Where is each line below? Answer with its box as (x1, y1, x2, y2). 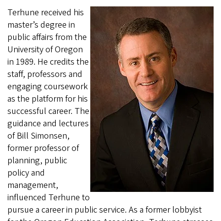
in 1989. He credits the (7, 56, 89, 68)
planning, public (7, 154, 67, 167)
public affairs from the (7, 31, 87, 43)
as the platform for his (7, 93, 88, 105)
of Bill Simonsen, (7, 130, 70, 142)
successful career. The (7, 105, 89, 117)
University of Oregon (7, 43, 83, 56)
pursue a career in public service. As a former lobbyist (7, 204, 202, 216)
